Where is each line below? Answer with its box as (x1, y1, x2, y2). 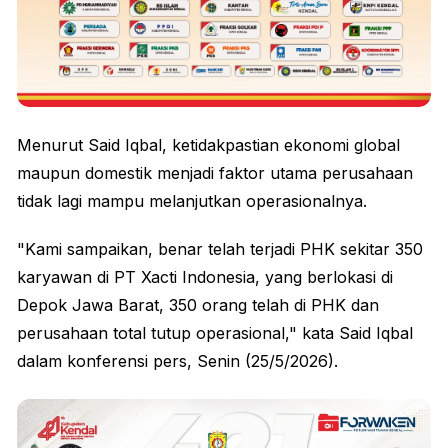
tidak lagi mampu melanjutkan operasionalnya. (17, 191, 367, 212)
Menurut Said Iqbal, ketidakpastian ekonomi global (17, 135, 400, 156)
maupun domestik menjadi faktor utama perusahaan (17, 163, 413, 184)
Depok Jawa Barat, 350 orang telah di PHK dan (17, 295, 379, 316)
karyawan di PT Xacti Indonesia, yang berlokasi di (17, 267, 393, 288)
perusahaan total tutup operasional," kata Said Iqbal (17, 323, 413, 344)
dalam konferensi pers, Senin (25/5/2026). (17, 351, 338, 372)
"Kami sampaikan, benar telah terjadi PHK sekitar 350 (17, 239, 423, 260)
